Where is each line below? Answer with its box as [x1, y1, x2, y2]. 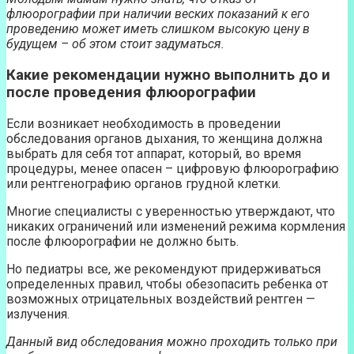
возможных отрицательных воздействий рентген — [6, 291, 315, 307]
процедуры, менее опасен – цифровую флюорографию [6, 160, 339, 176]
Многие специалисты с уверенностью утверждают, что [6, 203, 335, 219]
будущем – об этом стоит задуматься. [6, 36, 224, 52]
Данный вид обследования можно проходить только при [6, 333, 337, 349]
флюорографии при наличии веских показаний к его [6, 6, 310, 22]
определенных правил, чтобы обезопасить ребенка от [6, 276, 328, 292]
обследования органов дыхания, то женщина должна [6, 130, 322, 146]
